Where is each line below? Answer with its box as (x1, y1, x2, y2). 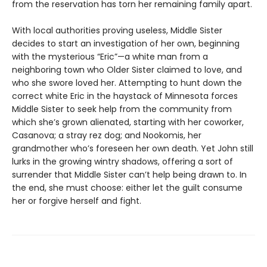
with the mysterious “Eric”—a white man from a (12, 51, 208, 63)
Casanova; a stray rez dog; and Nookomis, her (12, 129, 201, 142)
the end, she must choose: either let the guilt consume (12, 182, 243, 194)
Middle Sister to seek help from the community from (12, 103, 232, 116)
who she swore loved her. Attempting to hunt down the (12, 77, 242, 89)
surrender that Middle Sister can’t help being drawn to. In (12, 169, 247, 181)
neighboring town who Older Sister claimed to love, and (12, 64, 242, 76)
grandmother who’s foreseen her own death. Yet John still (12, 142, 253, 155)
